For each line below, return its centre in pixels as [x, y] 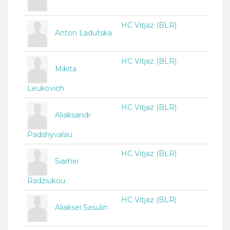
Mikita [66, 69]
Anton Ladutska [83, 33]
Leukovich [46, 89]
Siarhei [67, 161]
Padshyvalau [50, 135]
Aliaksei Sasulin [81, 208]
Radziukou [46, 181]
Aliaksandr [73, 115]
